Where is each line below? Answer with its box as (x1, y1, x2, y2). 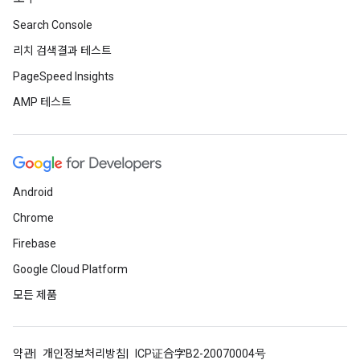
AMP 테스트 (13, 96, 72, 109)
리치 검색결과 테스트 (13, 44, 112, 58)
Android (13, 186, 53, 199)
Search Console (13, 18, 92, 32)
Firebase (13, 237, 56, 251)
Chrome (13, 211, 54, 225)
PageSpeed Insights (13, 70, 114, 84)
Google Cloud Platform (13, 263, 128, 276)
